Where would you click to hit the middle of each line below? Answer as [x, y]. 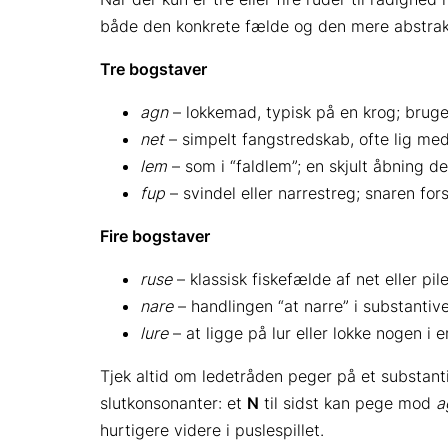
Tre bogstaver [153, 68]
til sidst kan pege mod [347, 402]
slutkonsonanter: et [173, 402]
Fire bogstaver [155, 235]
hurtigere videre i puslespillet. [212, 429]
